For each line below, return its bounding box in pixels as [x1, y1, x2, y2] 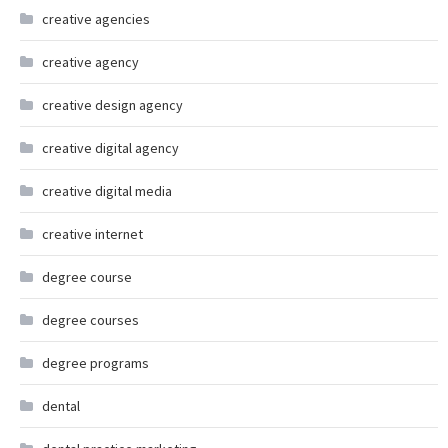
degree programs [42, 354, 149, 372]
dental [42, 397, 80, 415]
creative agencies [42, 10, 150, 28]
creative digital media [42, 182, 172, 200]
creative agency [42, 53, 139, 71]
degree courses [42, 311, 139, 329]
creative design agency [42, 96, 183, 114]
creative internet [42, 225, 143, 243]
